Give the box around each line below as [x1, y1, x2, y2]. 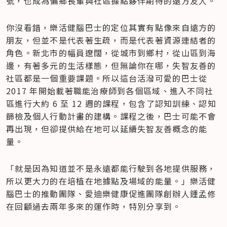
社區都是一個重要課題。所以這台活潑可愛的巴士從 [6, 71, 208, 84]
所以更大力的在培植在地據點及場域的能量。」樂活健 [6, 174, 216, 187]
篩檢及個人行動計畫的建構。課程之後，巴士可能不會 [6, 109, 216, 122]
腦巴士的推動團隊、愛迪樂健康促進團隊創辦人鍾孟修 [6, 187, 216, 200]
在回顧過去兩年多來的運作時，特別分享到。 [6, 200, 181, 212]
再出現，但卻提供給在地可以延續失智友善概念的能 [6, 122, 208, 135]
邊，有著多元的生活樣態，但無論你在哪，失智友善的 [6, 59, 216, 71]
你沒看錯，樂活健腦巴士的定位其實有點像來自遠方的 [6, 21, 216, 33]
